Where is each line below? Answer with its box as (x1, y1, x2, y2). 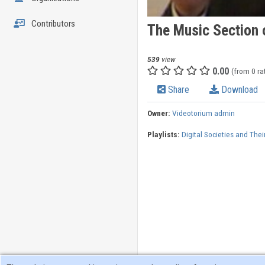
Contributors (29, 18, 75, 29)
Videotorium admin (172, 108, 235, 118)
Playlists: (147, 130, 180, 140)
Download (218, 84, 258, 96)
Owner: (147, 108, 170, 118)
